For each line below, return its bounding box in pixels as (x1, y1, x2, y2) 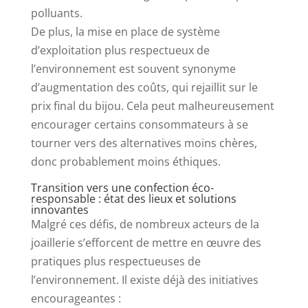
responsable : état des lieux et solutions (30, 191, 236, 207)
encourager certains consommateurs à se (30, 117, 248, 133)
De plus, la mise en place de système (30, 24, 220, 40)
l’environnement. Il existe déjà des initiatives (30, 272, 258, 288)
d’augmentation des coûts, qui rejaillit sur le (30, 80, 258, 96)
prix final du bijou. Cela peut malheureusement (30, 98, 274, 114)
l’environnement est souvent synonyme (30, 61, 236, 77)
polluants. (30, 5, 82, 21)
